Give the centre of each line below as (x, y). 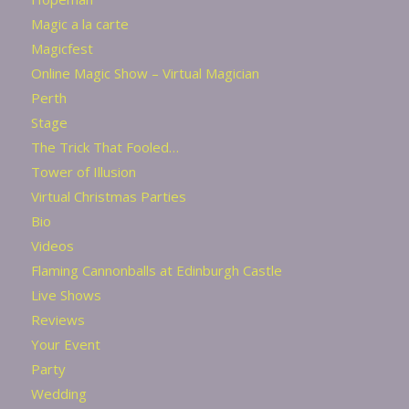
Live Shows (66, 294)
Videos (52, 245)
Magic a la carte (79, 23)
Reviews (58, 319)
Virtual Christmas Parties (108, 196)
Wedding (58, 393)
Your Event (65, 344)
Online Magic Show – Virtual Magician (145, 73)
